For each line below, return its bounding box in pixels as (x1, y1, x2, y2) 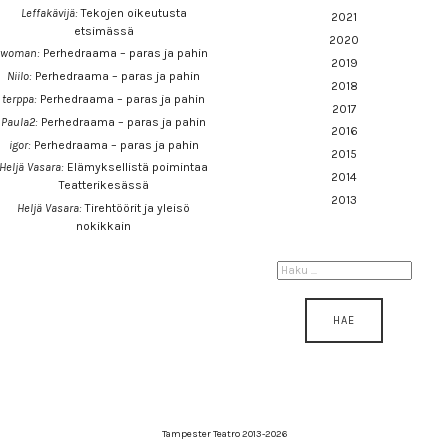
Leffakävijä (20, 5, 75, 20)
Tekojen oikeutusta (80, 5, 187, 20)
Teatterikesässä (58, 178, 149, 193)
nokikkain (76, 219, 132, 234)
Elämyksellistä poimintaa (67, 160, 209, 175)
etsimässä (73, 23, 134, 38)
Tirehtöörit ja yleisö (85, 201, 191, 216)
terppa (2, 92, 35, 107)
